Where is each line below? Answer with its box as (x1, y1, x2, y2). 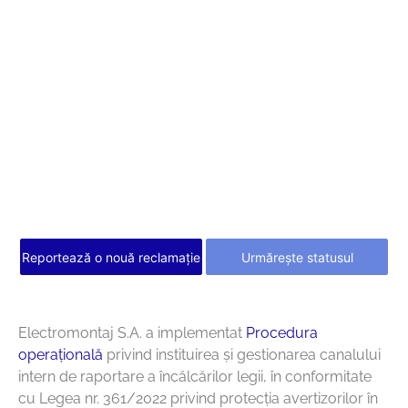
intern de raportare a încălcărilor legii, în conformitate (18, 368, 372, 386)
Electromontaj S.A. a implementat (18, 324, 246, 342)
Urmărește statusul (240, 250, 353, 266)
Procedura (246, 324, 318, 342)
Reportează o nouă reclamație (22, 250, 200, 266)
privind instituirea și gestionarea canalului (103, 346, 381, 364)
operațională (18, 346, 103, 364)
